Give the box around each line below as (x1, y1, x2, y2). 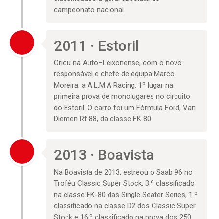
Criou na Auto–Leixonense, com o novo (54, 58, 182, 67)
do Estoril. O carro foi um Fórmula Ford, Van (54, 103, 196, 112)
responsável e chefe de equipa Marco (54, 69, 175, 79)
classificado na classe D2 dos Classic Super (54, 201, 196, 210)
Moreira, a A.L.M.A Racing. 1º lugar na (54, 81, 174, 90)
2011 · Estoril (54, 37, 140, 54)
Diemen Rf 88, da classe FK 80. (54, 114, 153, 124)
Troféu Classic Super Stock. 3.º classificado (54, 178, 195, 188)
